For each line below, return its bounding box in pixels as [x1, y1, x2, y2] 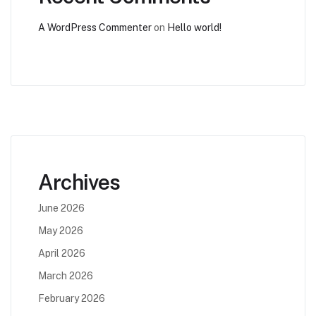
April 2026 [38, 248, 85, 260]
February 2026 [38, 293, 105, 305]
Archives [38, 169, 121, 195]
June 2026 [38, 202, 85, 214]
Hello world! [167, 22, 221, 34]
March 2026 [38, 270, 93, 282]
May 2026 [38, 225, 83, 237]
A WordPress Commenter [38, 22, 152, 34]
